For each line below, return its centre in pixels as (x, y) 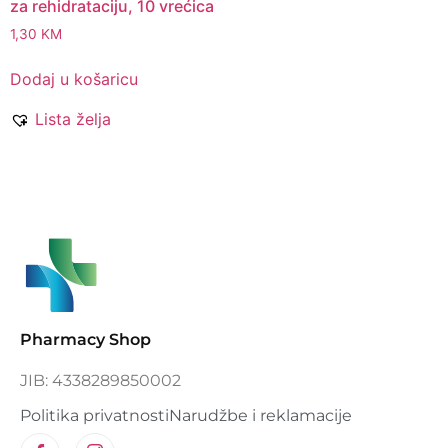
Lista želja (73, 119)
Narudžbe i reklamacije (260, 415)
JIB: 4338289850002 (100, 380)
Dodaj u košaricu (74, 79)
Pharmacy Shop (85, 340)
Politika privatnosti (94, 415)
